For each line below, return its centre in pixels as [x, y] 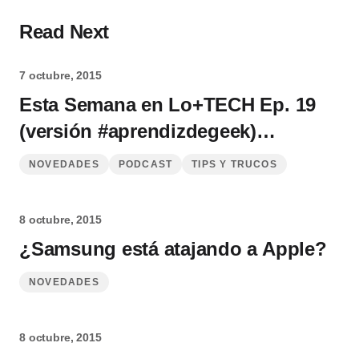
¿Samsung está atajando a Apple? [173, 249]
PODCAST [145, 164]
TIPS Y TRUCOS [234, 164]
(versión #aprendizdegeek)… [147, 131]
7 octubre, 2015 [61, 75]
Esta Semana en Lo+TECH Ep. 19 [168, 105]
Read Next [64, 32]
